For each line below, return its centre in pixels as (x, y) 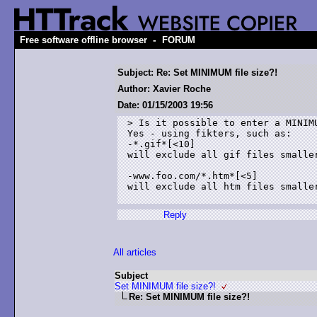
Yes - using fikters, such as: (209, 133)
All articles (135, 252)
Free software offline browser (83, 40)
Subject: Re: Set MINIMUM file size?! (197, 73)
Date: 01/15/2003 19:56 (165, 105)
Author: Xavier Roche (164, 89)
